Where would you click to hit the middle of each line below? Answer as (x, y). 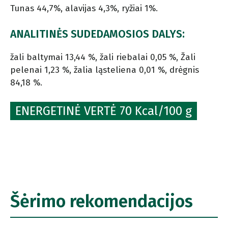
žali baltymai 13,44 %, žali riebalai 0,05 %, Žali (103, 58)
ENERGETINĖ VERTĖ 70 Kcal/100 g (104, 111)
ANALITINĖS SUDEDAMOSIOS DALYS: (97, 34)
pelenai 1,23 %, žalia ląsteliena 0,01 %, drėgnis (105, 70)
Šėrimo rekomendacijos (102, 202)
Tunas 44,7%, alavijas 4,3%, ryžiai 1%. (84, 9)
